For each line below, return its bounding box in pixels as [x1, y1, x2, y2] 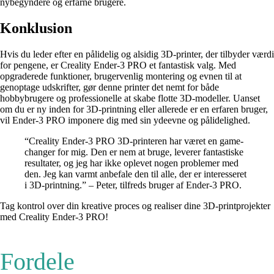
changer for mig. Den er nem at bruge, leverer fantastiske [24, 147, 243, 158]
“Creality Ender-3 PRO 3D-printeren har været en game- [24, 136, 243, 147]
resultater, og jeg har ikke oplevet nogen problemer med [24, 158, 239, 169]
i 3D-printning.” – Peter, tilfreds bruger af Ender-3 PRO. [24, 180, 242, 191]
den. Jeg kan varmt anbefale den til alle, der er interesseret [24, 169, 246, 180]
